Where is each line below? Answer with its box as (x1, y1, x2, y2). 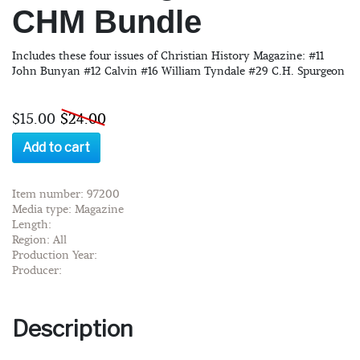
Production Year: (12, 247, 97, 263)
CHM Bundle (12, 3, 202, 39)
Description (12, 314, 133, 342)
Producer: (12, 263, 62, 278)
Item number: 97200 (12, 186, 120, 202)
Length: (12, 217, 51, 232)
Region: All (12, 232, 67, 247)
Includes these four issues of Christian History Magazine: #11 (12, 48, 324, 63)
